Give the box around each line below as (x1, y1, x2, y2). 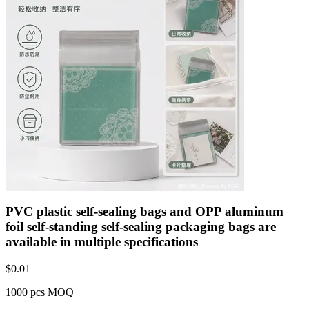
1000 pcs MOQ (6, 286, 74, 298)
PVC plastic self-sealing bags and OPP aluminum (6, 203, 283, 219)
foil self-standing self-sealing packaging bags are (6, 219, 276, 234)
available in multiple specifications (6, 234, 198, 249)
